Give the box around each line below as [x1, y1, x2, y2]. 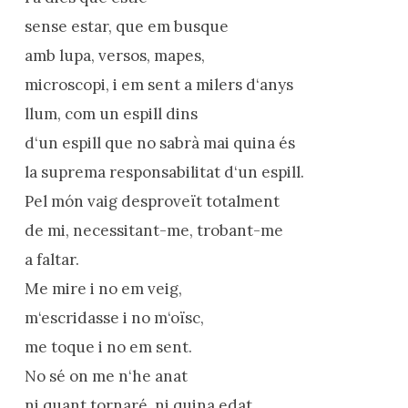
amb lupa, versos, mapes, [24, 45, 205, 66]
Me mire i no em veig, [24, 278, 182, 299]
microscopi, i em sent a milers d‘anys [24, 74, 293, 95]
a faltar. [24, 249, 79, 270]
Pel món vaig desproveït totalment [24, 190, 280, 211]
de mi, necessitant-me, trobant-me [24, 219, 283, 240]
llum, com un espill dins [24, 103, 198, 124]
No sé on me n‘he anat [24, 365, 188, 386]
